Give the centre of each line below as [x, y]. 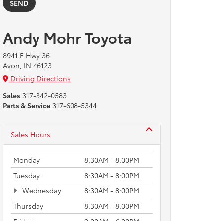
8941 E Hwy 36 [26, 55]
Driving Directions [39, 78]
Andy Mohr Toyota [67, 37]
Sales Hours [31, 134]
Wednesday [41, 190]
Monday [27, 160]
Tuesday [27, 175]
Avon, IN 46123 [27, 65]
